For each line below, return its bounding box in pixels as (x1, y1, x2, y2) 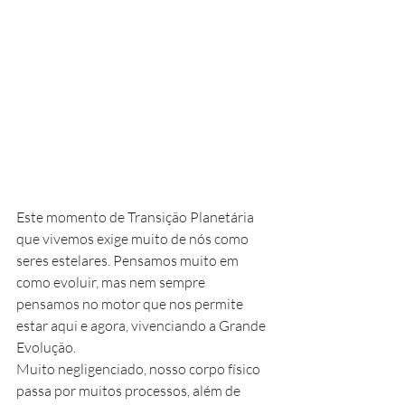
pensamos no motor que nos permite (16, 295, 246, 313)
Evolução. (16, 338, 76, 356)
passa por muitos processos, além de (16, 381, 243, 400)
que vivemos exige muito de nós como (16, 230, 251, 248)
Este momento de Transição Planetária (16, 208, 257, 226)
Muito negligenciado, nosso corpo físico (16, 360, 263, 378)
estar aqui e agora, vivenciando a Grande (16, 316, 268, 334)
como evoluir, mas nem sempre (16, 273, 208, 291)
